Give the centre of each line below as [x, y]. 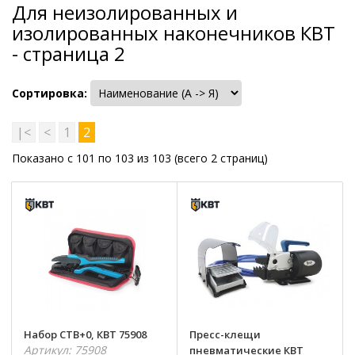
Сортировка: [50, 93]
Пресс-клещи [225, 334]
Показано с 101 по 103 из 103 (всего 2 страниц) [140, 158]
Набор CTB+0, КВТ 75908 [85, 334]
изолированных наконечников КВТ [174, 32]
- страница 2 [69, 53]
